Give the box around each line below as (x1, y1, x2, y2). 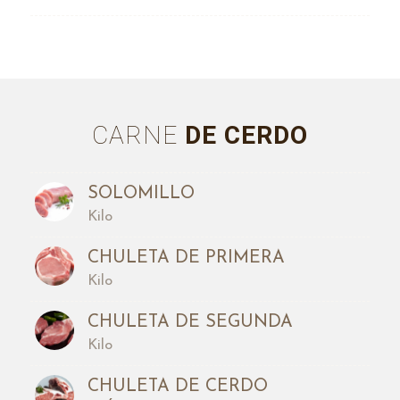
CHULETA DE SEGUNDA (87, 312, 293, 331)
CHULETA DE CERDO (87, 377, 268, 396)
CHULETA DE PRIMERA (87, 248, 285, 267)
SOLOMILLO (87, 184, 195, 203)
